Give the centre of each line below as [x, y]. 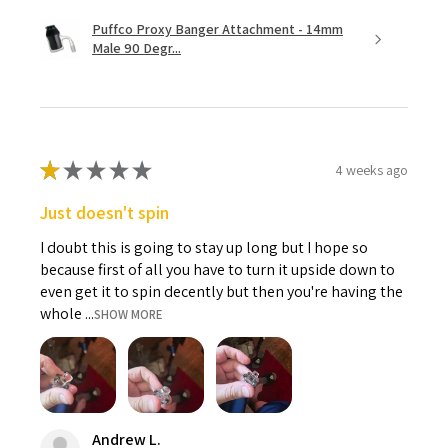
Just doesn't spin [104, 213]
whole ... [67, 314]
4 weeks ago [371, 169]
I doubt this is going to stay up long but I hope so [204, 248]
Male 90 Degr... [136, 48]
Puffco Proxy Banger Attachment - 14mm [217, 29]
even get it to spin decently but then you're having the [221, 292]
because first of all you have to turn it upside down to [217, 270]
